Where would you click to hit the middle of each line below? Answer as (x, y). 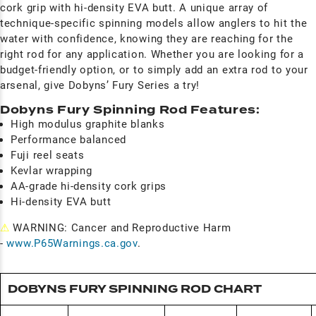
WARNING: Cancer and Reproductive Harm (120, 228)
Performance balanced (68, 140)
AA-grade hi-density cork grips (89, 186)
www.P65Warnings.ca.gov (72, 243)
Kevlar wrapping (51, 171)
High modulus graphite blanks (88, 124)
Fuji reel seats (48, 155)
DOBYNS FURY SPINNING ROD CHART (134, 289)
